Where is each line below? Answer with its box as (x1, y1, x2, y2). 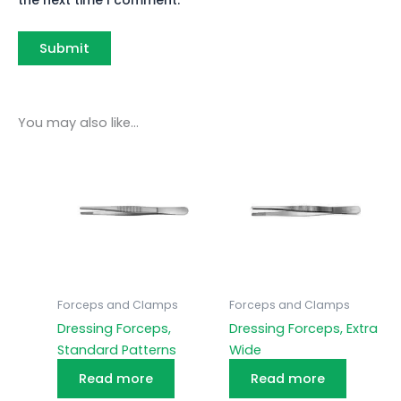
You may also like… (18, 114, 139, 132)
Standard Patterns (56, 341, 176, 360)
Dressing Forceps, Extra (228, 320, 378, 338)
